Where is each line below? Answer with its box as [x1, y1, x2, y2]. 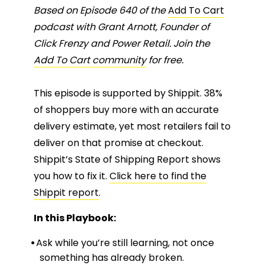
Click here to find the [109, 169, 206, 183]
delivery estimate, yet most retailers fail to [34, 119, 231, 133]
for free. [146, 53, 183, 67]
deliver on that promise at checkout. [34, 135, 203, 150]
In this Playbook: [34, 211, 116, 225]
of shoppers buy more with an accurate [34, 102, 219, 117]
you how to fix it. [34, 169, 109, 183]
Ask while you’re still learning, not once [35, 235, 214, 250]
